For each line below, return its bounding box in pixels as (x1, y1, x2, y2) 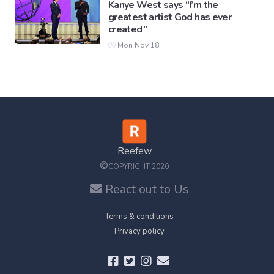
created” (108, 23, 147, 37)
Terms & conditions (105, 211, 174, 223)
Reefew (117, 144, 152, 158)
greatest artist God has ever (108, 10, 232, 24)
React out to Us (102, 181, 189, 198)
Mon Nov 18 (116, 40, 159, 51)
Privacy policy (114, 226, 165, 237)
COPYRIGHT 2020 (108, 161, 169, 172)
